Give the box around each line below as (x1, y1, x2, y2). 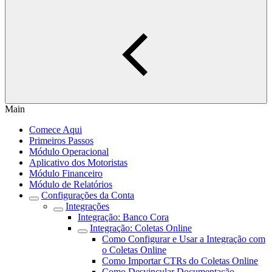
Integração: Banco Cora (78, 212, 169, 222)
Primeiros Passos (29, 135, 93, 146)
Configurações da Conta (41, 190, 134, 200)
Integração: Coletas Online (90, 223, 192, 233)
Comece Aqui (29, 124, 82, 135)
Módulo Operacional (29, 146, 109, 157)
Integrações (66, 201, 109, 211)
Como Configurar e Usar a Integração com (102, 234, 265, 244)
